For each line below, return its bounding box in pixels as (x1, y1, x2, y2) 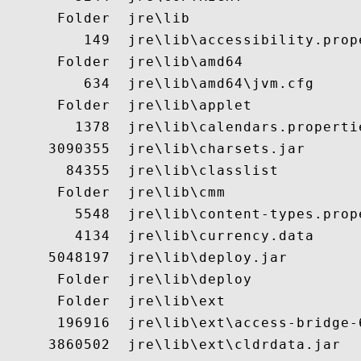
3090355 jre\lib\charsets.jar (4, 141, 305, 156)
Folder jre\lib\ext (4, 293, 226, 309)
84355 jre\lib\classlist (4, 163, 279, 178)
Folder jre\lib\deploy (4, 272, 252, 287)
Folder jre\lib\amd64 (4, 54, 243, 69)
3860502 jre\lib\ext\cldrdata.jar (4, 337, 341, 352)
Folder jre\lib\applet (4, 98, 252, 113)
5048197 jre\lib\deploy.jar (4, 250, 288, 265)
